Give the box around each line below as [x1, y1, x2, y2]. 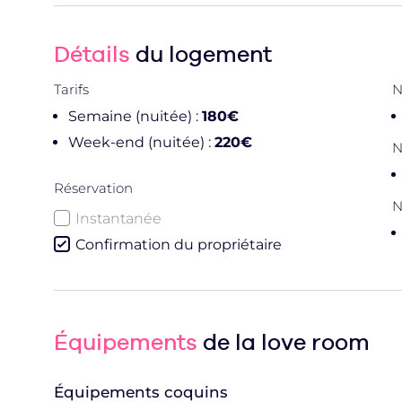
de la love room [197, 328, 370, 355]
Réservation [54, 179, 133, 197]
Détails [54, 40, 130, 67]
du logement [130, 40, 272, 67]
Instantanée [75, 209, 162, 227]
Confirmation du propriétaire [75, 235, 282, 253]
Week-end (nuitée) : [68, 133, 214, 151]
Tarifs [54, 80, 89, 98]
